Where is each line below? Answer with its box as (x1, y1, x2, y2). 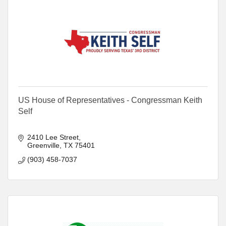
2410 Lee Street (27, 133, 79, 141)
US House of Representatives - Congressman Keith (18, 95, 202, 104)
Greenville (27, 141, 60, 149)
